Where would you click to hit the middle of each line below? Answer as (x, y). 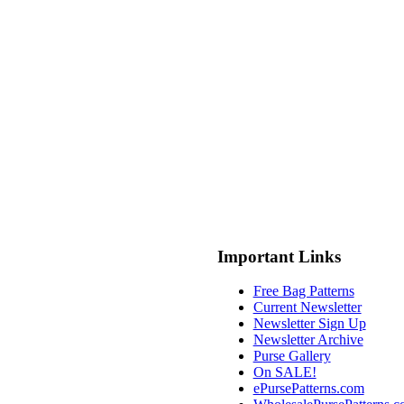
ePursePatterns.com (308, 389)
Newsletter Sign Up (309, 324)
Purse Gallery (292, 356)
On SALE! (285, 372)
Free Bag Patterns (303, 291)
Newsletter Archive (308, 340)
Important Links (279, 256)
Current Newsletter (307, 308)
